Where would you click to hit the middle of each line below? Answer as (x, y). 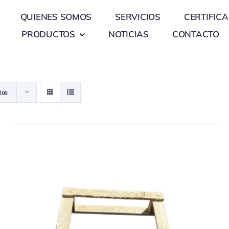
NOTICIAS (129, 34)
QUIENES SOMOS (56, 17)
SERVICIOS (138, 17)
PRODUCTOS (48, 34)
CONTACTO (196, 34)
